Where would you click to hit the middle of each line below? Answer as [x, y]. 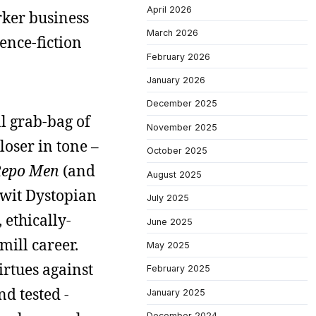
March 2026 [172, 33]
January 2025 [176, 292]
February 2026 [178, 56]
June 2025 [170, 221]
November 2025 [182, 127]
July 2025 [168, 198]
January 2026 [176, 80]
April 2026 [169, 9]
